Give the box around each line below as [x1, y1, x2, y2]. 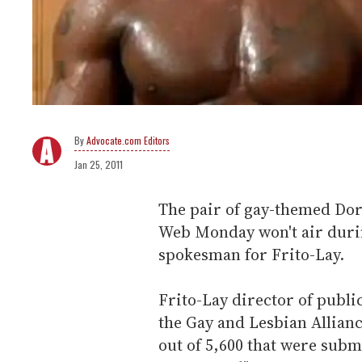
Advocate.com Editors [86, 133, 170, 147]
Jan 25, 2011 [74, 157, 123, 171]
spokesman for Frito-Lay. [158, 242, 344, 266]
